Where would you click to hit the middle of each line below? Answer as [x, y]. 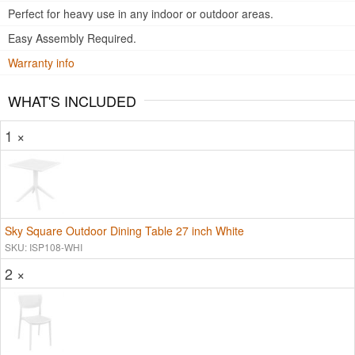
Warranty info [41, 63]
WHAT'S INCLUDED [72, 101]
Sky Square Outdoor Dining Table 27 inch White [124, 231]
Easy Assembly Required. [72, 38]
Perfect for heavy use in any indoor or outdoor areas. [141, 13]
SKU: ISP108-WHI [44, 247]
